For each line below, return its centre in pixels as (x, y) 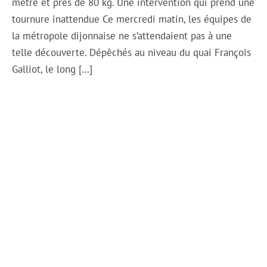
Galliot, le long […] (52, 69)
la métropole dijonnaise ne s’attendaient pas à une (122, 35)
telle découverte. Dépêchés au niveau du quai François (132, 52)
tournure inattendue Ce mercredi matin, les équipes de (132, 19)
